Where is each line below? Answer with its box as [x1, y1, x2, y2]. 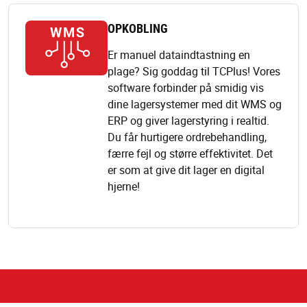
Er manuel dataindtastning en [108, 47, 250, 62]
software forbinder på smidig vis [108, 79, 264, 95]
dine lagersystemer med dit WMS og [108, 96, 282, 112]
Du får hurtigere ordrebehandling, [108, 129, 267, 145]
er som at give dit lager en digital [108, 162, 265, 177]
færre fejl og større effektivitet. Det [108, 145, 273, 161]
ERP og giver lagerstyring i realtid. [108, 112, 269, 128]
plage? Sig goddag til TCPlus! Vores [108, 63, 280, 79]
